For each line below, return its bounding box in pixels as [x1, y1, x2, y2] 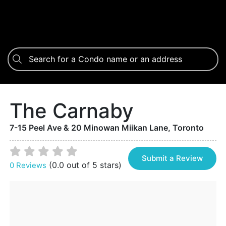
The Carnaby [10, 98, 134, 123]
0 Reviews [10, 160, 46, 170]
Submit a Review [142, 153, 203, 163]
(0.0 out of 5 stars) [49, 159, 122, 170]
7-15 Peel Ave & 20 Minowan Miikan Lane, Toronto [10, 122, 204, 133]
